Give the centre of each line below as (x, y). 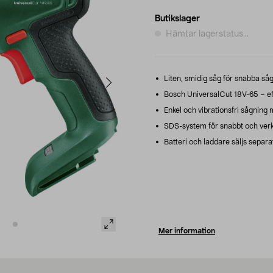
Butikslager (177, 19)
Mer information (187, 231)
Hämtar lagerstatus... (207, 34)
